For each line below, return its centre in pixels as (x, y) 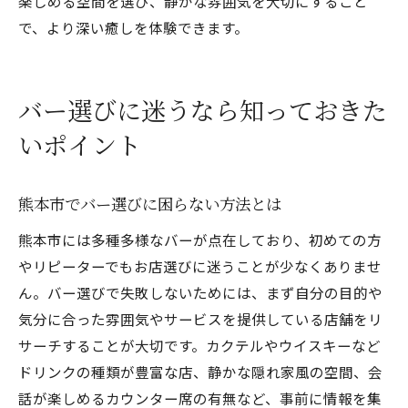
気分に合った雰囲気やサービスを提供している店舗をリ (200, 319)
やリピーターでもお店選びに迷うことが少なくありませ (200, 266)
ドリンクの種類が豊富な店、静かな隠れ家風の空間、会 (200, 372)
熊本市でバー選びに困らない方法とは (150, 205)
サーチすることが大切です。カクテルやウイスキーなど (199, 345)
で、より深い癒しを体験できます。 (133, 27)
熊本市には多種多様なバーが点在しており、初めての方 (200, 240)
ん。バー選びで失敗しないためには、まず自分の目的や (200, 292)
